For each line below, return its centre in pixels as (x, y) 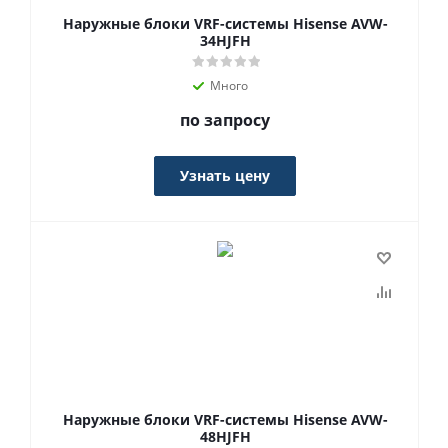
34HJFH (225, 40)
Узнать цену (225, 175)
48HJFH (225, 436)
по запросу (225, 120)
